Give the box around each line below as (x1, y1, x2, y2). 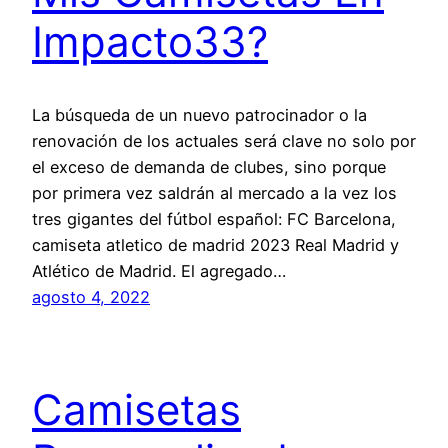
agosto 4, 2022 (32, 286, 150, 307)
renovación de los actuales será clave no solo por (32, 130, 416, 151)
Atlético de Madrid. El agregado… (32, 260, 286, 281)
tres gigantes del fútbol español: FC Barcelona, (32, 208, 396, 229)
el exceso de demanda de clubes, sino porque (32, 156, 386, 177)
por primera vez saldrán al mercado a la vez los (32, 182, 397, 203)
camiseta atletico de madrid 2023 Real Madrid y (32, 234, 399, 255)
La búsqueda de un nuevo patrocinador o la (32, 104, 367, 125)
